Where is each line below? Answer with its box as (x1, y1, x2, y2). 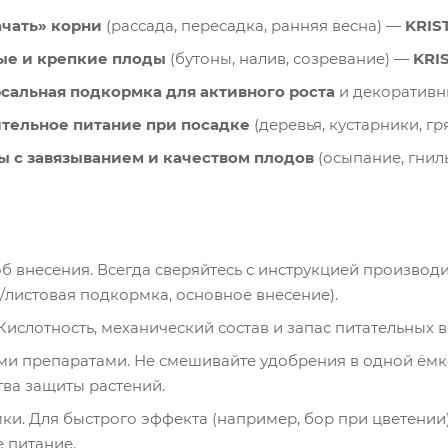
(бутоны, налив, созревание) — (166, 48, 413, 68)
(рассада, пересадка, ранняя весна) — (102, 15, 405, 35)
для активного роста (166, 81, 335, 101)
